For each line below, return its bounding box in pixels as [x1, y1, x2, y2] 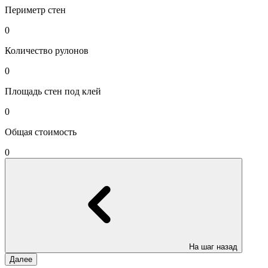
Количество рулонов [5, 45, 89, 56]
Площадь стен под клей [5, 86, 101, 97]
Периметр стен [5, 5, 66, 16]
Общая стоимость [5, 127, 77, 138]
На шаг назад [189, 242, 237, 252]
